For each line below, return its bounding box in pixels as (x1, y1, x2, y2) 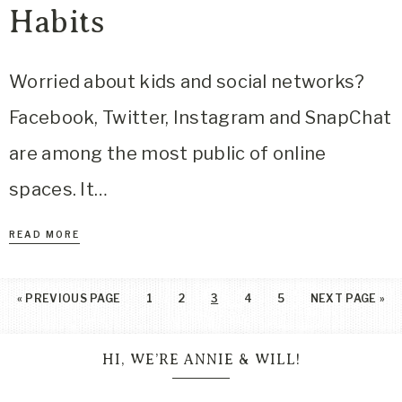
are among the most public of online (9, 143, 327, 164)
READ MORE (9, 229, 80, 240)
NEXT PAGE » (310, 292, 386, 305)
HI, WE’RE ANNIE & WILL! (101, 352, 301, 368)
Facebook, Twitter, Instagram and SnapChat (9, 107, 392, 128)
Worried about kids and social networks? (9, 71, 365, 92)
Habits (9, 4, 104, 39)
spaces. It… (9, 179, 109, 200)
